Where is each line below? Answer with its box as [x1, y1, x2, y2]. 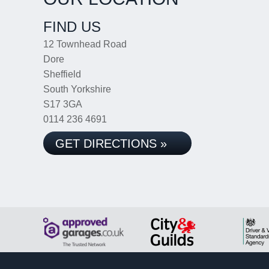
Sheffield [43, 69, 81, 79]
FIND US [43, 19, 101, 35]
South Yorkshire [43, 84, 111, 94]
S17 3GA [43, 99, 82, 109]
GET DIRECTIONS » [55, 137, 167, 150]
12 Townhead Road [43, 39, 127, 49]
